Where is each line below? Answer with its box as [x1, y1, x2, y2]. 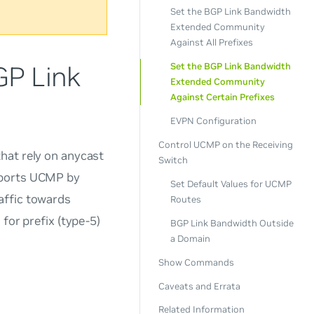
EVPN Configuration [170, 115, 257, 128]
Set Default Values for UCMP [170, 177, 292, 190]
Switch [158, 154, 188, 167]
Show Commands [158, 256, 234, 268]
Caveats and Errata [158, 280, 240, 292]
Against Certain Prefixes [170, 91, 275, 104]
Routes [170, 193, 201, 205]
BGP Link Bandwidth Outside [170, 217, 294, 229]
